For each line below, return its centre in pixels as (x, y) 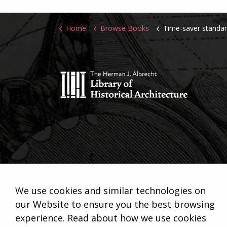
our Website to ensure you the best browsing (115, 204)
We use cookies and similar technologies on (110, 191)
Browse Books (125, 28)
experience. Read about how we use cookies (111, 218)
